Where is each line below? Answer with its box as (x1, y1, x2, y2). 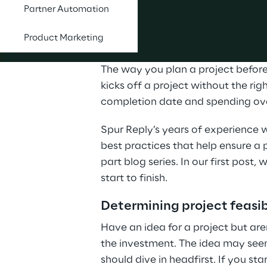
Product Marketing (24, 33, 104, 43)
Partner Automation (24, 5, 109, 14)
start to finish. (100, 172, 167, 184)
